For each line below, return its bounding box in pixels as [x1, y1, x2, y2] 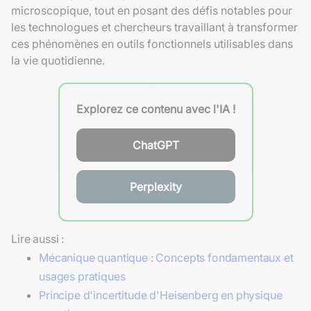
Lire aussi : [11, 231, 65, 246]
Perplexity [129, 179, 182, 194]
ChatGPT [132, 137, 179, 152]
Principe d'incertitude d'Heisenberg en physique [39, 287, 283, 302]
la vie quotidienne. [11, 53, 105, 67]
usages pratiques [39, 269, 126, 283]
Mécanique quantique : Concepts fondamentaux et [39, 250, 294, 264]
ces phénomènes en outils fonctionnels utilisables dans [11, 36, 293, 51]
